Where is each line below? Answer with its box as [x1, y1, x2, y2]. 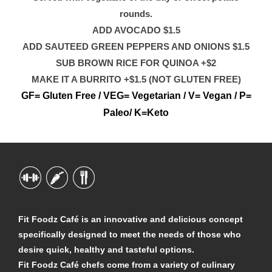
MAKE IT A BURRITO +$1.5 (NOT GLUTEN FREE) [31, 74, 241, 84]
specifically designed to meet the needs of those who [18, 229, 241, 239]
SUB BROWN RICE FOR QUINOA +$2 [56, 58, 216, 68]
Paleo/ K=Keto [103, 107, 169, 118]
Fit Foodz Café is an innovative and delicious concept [18, 214, 243, 224]
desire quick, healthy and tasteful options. [18, 245, 194, 254]
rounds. [120, 8, 152, 19]
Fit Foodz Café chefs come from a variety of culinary [18, 260, 235, 270]
